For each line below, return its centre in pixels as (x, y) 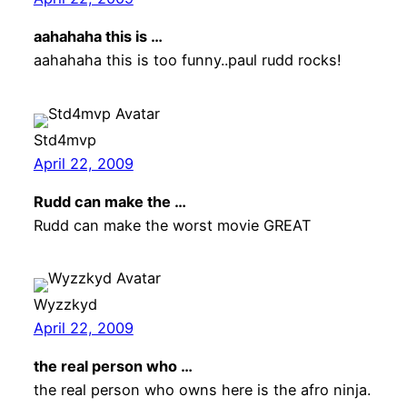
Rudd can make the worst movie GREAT (172, 225)
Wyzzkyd (65, 304)
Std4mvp (65, 139)
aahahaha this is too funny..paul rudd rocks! (187, 60)
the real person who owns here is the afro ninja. (202, 390)
